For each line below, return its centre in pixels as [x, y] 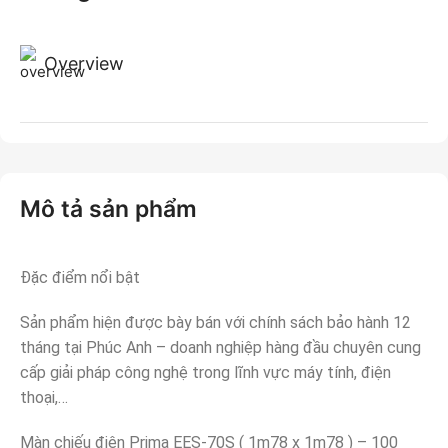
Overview [84, 64]
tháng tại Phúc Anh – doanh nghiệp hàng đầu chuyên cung [220, 348]
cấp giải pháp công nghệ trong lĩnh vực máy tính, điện [205, 373]
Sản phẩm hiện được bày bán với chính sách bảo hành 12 [215, 323]
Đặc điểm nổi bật [80, 278]
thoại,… [44, 398]
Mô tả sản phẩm [108, 209]
